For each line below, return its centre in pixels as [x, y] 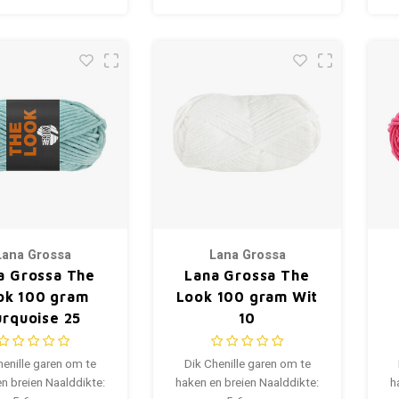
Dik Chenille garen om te [247, 364]
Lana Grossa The [247, 275]
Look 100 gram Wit [247, 296]
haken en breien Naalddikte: [247, 383]
